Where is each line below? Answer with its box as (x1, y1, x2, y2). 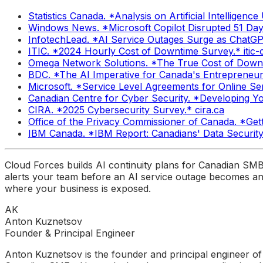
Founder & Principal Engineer (5, 227, 135, 239)
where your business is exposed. (5, 182, 151, 194)
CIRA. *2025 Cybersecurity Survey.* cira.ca (28, 103, 224, 116)
